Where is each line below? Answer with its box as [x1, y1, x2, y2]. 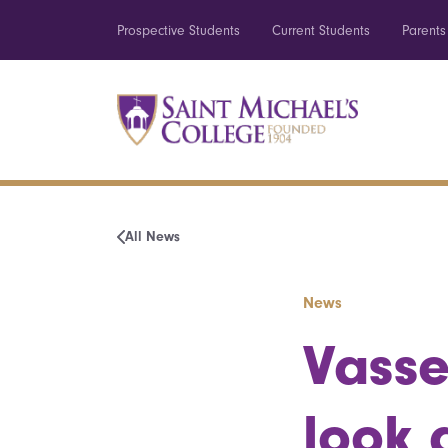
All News [125, 228, 180, 245]
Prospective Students [117, 22, 240, 39]
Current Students [272, 22, 370, 39]
